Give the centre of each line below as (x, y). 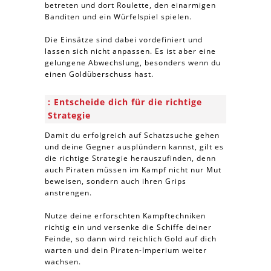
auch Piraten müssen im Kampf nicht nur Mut (133, 170)
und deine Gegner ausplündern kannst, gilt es (134, 147)
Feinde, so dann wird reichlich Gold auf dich (131, 239)
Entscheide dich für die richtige (128, 102)
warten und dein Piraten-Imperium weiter (126, 250)
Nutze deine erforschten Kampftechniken (125, 216)
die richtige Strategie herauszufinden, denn (130, 158)
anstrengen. (68, 193)
